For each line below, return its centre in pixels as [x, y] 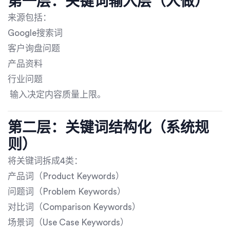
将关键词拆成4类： [45, 161]
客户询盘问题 [34, 48]
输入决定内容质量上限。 [57, 94]
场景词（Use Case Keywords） [68, 222]
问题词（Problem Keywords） [67, 191]
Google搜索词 [35, 33]
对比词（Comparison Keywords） [74, 207]
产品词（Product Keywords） [66, 176]
